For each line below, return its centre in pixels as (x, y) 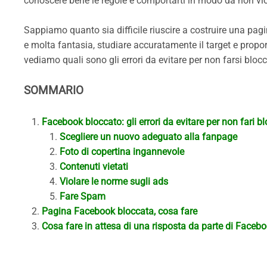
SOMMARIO (54, 91)
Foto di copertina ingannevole (122, 152)
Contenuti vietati (94, 167)
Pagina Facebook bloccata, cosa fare (119, 211)
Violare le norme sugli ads (114, 181)
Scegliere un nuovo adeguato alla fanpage (148, 137)
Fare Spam (83, 196)
